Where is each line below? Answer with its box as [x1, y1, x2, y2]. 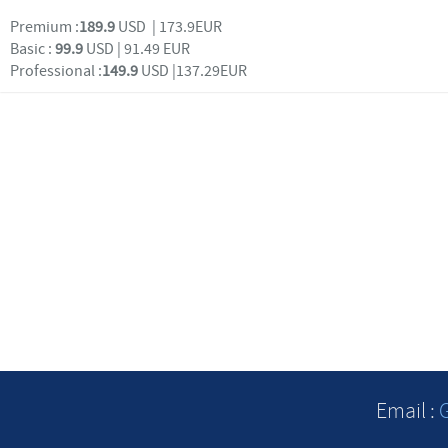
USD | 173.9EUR [118, 17, 222, 37]
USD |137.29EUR [141, 61, 247, 81]
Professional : [10, 61, 102, 81]
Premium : [10, 17, 79, 37]
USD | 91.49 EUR [83, 39, 190, 59]
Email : [375, 397, 439, 425]
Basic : [10, 39, 55, 59]
